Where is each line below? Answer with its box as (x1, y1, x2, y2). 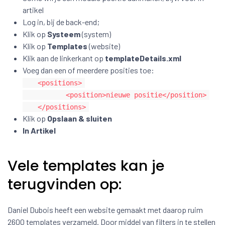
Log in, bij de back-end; (23, 17, 99, 27)
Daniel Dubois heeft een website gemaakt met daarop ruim (8, 205, 203, 214)
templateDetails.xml (105, 53, 181, 63)
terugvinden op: (8, 174, 122, 194)
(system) (80, 29, 111, 39)
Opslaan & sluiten (47, 114, 112, 123)
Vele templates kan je (8, 156, 164, 176)
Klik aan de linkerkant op (23, 53, 105, 63)
